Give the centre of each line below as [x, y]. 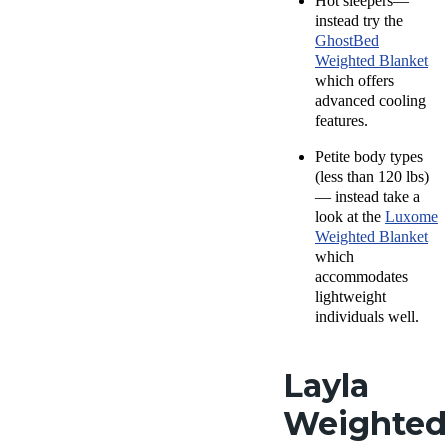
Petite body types [369, 156]
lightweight [350, 296]
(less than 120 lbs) [372, 176]
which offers [354, 80]
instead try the [359, 20]
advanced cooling [370, 100]
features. [341, 120]
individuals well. [367, 316]
